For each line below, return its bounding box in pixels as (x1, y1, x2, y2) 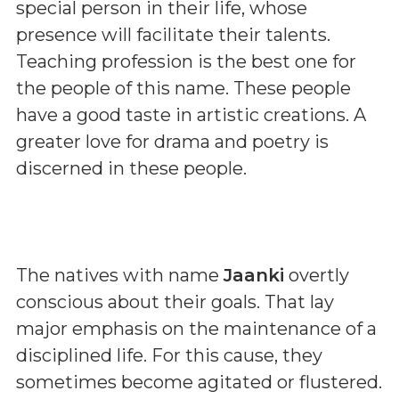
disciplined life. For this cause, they (16, 345, 322, 366)
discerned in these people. (16, 158, 247, 179)
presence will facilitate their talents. (16, 24, 330, 45)
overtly (284, 265, 349, 286)
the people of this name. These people (16, 77, 351, 99)
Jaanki (224, 265, 284, 286)
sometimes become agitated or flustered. (16, 371, 382, 393)
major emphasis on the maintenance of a (16, 318, 377, 339)
